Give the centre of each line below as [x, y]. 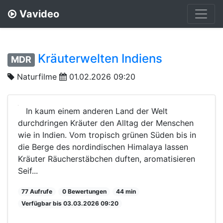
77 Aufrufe [37, 191]
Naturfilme [37, 76]
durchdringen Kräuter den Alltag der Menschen [106, 123]
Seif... [28, 170]
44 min [126, 191]
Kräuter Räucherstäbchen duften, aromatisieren [107, 159]
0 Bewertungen [84, 191]
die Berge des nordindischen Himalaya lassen [103, 147]
